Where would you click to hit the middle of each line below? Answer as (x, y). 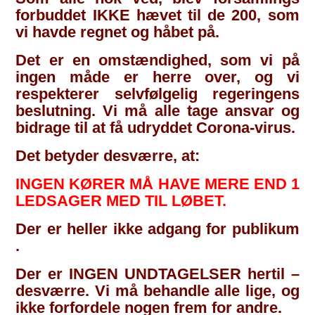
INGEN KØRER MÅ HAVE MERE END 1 (157, 184)
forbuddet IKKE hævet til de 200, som (157, 15)
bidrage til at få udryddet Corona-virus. (156, 127)
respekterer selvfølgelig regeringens (157, 94)
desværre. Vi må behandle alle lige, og (157, 290)
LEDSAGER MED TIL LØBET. (121, 200)
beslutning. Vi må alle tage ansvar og (157, 110)
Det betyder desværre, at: (108, 155)
